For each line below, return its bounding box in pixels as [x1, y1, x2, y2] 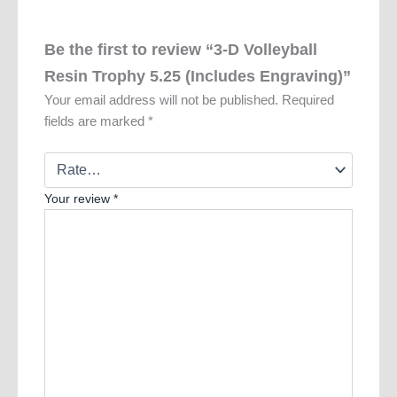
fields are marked [44, 114, 148, 129]
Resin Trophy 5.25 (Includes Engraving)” [44, 66, 351, 86]
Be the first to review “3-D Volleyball [44, 40, 317, 59]
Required [282, 93, 334, 108]
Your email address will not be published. [44, 93, 278, 108]
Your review [44, 191, 113, 206]
